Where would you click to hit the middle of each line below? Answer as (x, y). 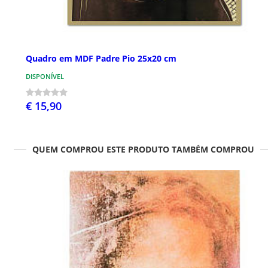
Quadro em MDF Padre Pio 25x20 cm (101, 59)
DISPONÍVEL (45, 77)
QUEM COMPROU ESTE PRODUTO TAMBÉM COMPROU (143, 150)
